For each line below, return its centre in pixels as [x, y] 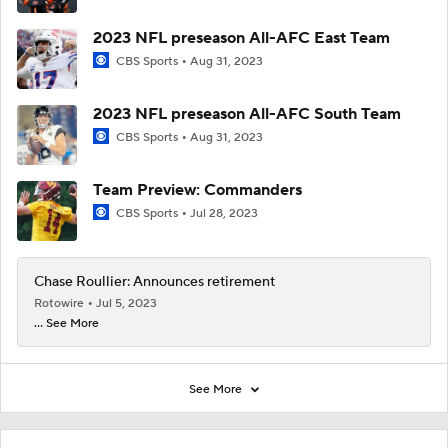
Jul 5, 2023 [126, 303]
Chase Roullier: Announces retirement [154, 281]
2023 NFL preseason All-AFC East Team [241, 37]
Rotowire [60, 303]
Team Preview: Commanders [197, 189]
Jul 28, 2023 [224, 213]
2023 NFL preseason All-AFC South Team [247, 113]
